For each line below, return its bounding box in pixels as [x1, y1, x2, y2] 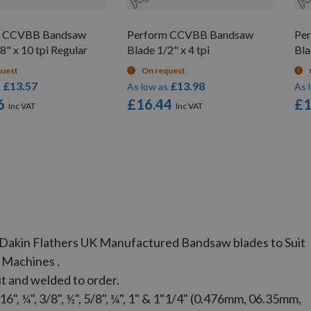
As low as [127, 81, 169, 93]
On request [142, 65, 186, 76]
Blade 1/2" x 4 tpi [127, 43, 210, 57]
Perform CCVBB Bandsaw [127, 28, 254, 42]
